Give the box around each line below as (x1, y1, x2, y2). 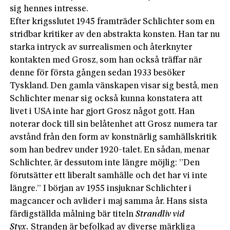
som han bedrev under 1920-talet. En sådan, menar (10, 145, 210, 155)
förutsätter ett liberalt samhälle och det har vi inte (10, 171, 208, 180)
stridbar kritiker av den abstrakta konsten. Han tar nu (10, 30, 220, 39)
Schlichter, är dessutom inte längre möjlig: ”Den (10, 158, 200, 167)
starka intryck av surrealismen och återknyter (10, 43, 193, 52)
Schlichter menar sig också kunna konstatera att (10, 94, 203, 103)
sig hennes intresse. (10, 4, 89, 13)
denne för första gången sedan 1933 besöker (10, 68, 185, 78)
